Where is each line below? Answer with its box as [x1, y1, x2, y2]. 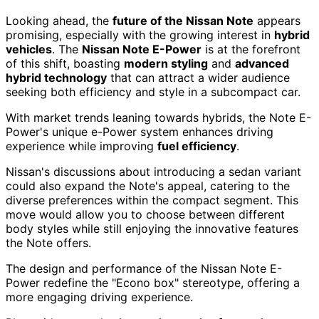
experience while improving [6, 139, 157, 154]
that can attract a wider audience [107, 70, 290, 85]
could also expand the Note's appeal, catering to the [6, 179, 290, 194]
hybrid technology [6, 70, 107, 85]
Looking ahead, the [6, 14, 113, 28]
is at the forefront [202, 42, 300, 57]
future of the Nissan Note [113, 14, 253, 28]
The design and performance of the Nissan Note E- [6, 261, 282, 276]
